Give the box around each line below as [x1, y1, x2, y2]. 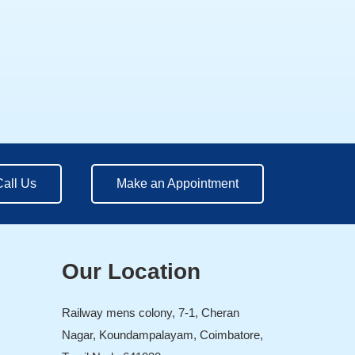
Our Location [62, 259, 201, 284]
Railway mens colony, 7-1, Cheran [62, 306, 240, 320]
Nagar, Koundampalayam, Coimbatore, [62, 328, 264, 342]
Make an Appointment [116, 177, 239, 191]
